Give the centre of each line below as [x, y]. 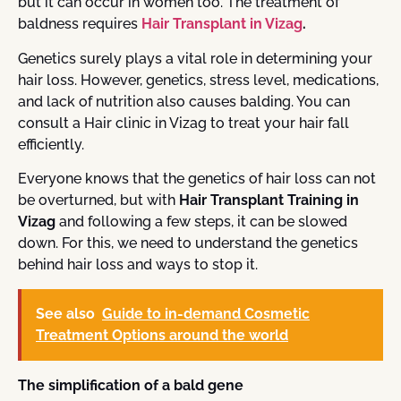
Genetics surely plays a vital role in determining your [195, 58]
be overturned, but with [98, 200]
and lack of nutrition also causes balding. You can [184, 101]
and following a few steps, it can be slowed [203, 222]
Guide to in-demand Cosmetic [206, 313]
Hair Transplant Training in [269, 200]
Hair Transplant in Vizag [222, 24]
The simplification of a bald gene [131, 385]
